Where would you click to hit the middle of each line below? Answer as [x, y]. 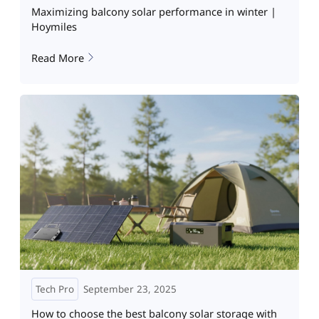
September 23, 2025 [130, 289]
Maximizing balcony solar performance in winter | [153, 12]
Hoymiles [54, 27]
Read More [57, 57]
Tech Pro [54, 289]
